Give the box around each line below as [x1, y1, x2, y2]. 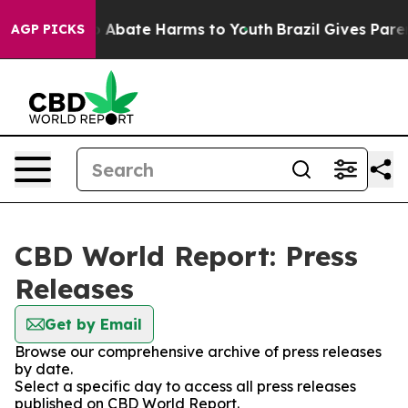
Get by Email [45, 315, 142, 333]
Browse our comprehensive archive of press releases [15, 342, 382, 361]
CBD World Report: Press [15, 239, 358, 273]
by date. [15, 360, 73, 378]
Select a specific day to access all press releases [15, 377, 356, 395]
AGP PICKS [11, 21, 85, 37]
